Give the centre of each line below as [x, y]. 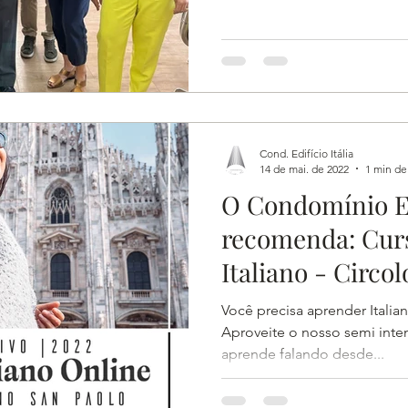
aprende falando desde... [303, 353]
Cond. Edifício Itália [306, 153]
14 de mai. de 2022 [304, 168]
